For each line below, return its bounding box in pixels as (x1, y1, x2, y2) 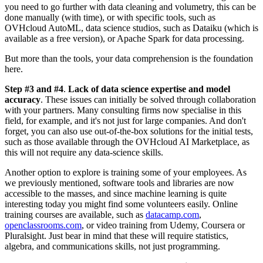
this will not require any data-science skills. (5, 147, 163, 157)
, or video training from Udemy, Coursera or (82, 220, 245, 230)
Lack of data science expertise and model (68, 83, 230, 94)
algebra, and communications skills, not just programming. (5, 241, 220, 251)
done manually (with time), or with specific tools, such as (5, 12, 215, 22)
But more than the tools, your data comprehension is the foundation (5, 53, 253, 63)
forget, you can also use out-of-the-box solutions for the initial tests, (5, 126, 253, 136)
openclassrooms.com (5, 220, 82, 230)
